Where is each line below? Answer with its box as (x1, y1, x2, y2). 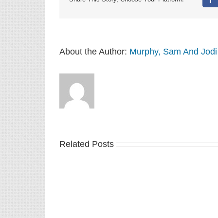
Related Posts (59, 139, 114, 149)
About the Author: (59, 46, 129, 56)
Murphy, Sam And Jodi (129, 46, 217, 56)
